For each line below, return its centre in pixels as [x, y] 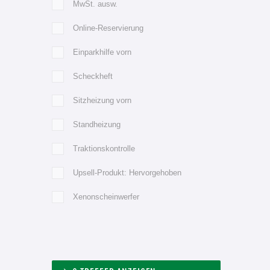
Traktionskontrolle [104, 148]
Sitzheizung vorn [102, 100]
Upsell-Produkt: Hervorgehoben [127, 172]
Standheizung [97, 124]
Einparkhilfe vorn [102, 52]
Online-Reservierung [108, 28]
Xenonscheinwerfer [106, 196]
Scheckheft [93, 76]
